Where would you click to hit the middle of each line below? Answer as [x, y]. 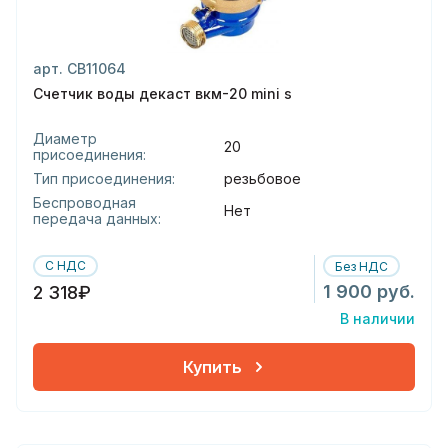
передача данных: [97, 218]
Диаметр [65, 138]
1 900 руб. [369, 291]
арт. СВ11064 [79, 68]
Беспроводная [84, 202]
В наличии [377, 318]
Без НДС [361, 266]
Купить [212, 366]
